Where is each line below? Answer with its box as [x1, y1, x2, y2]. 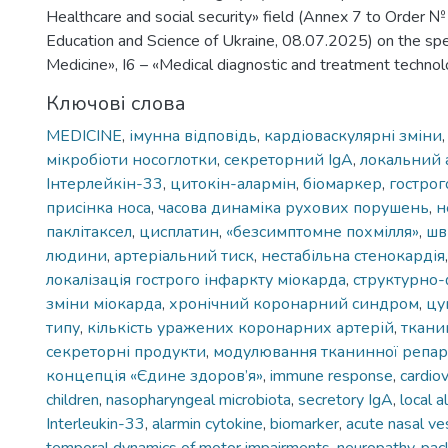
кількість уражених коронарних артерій [87, 317, 394, 339]
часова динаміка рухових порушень [158, 197, 429, 219]
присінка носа [46, 197, 151, 219]
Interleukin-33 [46, 413, 145, 435]
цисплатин [139, 221, 219, 243]
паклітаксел [46, 221, 132, 243]
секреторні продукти [46, 341, 206, 363]
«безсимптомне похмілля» [226, 221, 419, 243]
